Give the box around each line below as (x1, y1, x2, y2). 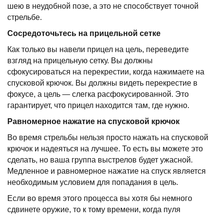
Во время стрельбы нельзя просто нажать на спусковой (7, 133, 208, 142)
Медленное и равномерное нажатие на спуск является (7, 167, 206, 176)
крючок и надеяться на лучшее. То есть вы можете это (7, 145, 203, 153)
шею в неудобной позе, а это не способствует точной (7, 2, 199, 11)
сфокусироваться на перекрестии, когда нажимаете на (7, 68, 204, 76)
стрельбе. (7, 13, 42, 22)
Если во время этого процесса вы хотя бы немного (7, 194, 192, 203)
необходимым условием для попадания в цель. (7, 178, 178, 187)
